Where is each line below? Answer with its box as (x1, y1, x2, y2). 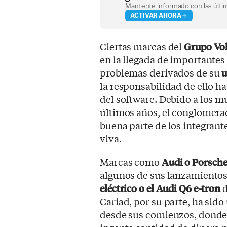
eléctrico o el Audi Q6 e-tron (100, 181, 222, 195)
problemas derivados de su (100, 66, 222, 80)
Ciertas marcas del (100, 40, 184, 53)
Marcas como (100, 155, 162, 169)
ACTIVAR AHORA (130, 11, 181, 19)
